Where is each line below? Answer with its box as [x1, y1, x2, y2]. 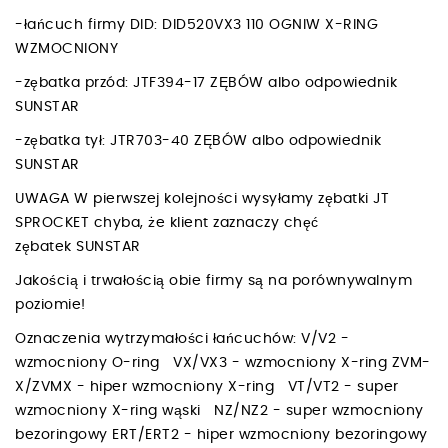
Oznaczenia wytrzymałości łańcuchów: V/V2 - [15, 331, 349, 346]
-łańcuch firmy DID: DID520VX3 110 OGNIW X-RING [15, 17, 378, 32]
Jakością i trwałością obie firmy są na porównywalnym [15, 273, 412, 288]
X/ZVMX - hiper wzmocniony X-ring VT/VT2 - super [15, 379, 399, 394]
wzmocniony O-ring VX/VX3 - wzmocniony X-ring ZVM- [15, 355, 431, 370]
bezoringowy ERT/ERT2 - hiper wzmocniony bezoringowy [15, 427, 428, 442]
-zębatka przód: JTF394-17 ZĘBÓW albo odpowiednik [15, 75, 397, 90]
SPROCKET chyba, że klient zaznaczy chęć [15, 215, 319, 230]
